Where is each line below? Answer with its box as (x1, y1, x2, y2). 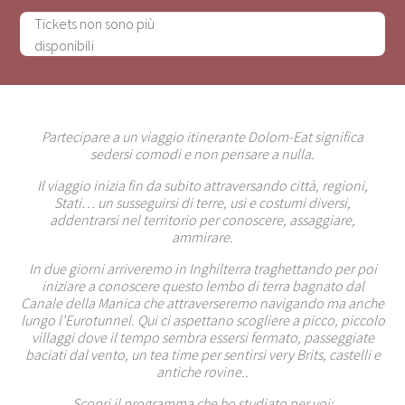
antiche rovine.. (156, 362, 249, 381)
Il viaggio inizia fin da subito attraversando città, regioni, (37, 175, 368, 194)
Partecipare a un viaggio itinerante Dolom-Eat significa (42, 127, 363, 146)
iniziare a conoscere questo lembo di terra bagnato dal (41, 276, 364, 295)
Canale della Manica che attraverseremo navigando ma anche (21, 293, 384, 312)
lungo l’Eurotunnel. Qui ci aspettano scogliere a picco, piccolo (20, 310, 385, 329)
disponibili (34, 35, 95, 54)
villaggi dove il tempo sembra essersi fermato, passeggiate (31, 327, 374, 346)
